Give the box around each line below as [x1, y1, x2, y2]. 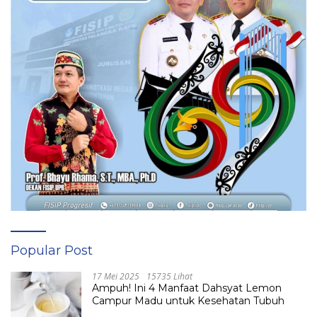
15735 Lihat [146, 270, 192, 282]
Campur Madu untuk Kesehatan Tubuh [92, 294, 284, 307]
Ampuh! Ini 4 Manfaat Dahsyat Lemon [92, 281, 282, 294]
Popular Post [11, 242, 93, 258]
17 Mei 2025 [92, 270, 139, 282]
